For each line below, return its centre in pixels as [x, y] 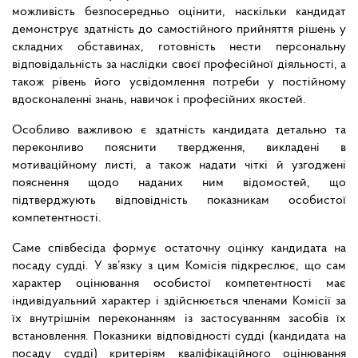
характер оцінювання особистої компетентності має [179, 284]
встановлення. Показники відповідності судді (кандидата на [179, 337]
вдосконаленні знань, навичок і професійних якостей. [159, 100]
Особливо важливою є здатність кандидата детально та [179, 131]
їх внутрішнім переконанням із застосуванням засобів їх [179, 319]
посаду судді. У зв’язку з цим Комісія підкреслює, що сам [179, 267]
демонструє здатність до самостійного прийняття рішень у [179, 30]
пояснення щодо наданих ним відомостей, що [179, 183]
